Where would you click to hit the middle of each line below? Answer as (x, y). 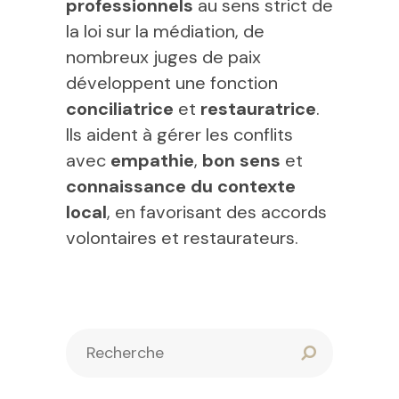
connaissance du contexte (181, 186)
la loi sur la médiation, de (165, 31)
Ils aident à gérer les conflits (179, 134)
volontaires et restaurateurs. (182, 238)
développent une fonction (172, 83)
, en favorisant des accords (217, 212)
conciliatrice (120, 109)
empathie (152, 160)
